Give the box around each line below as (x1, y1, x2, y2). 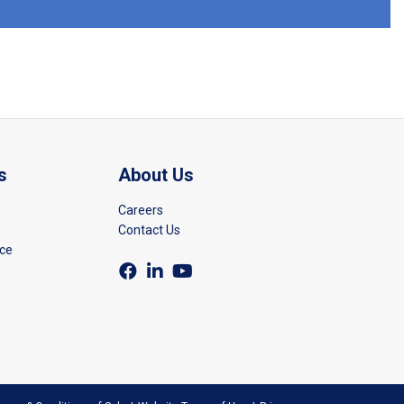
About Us (118, 163, 195, 186)
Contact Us (118, 222, 181, 237)
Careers (118, 202, 164, 217)
